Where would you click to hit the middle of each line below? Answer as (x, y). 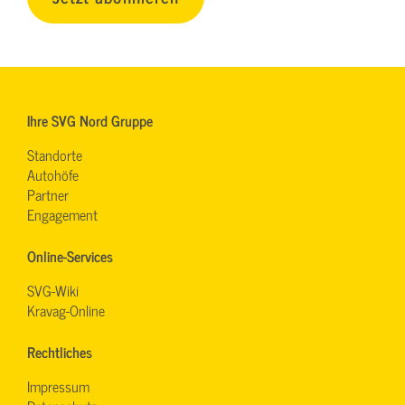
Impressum (58, 386)
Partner (48, 194)
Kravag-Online (66, 310)
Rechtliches (60, 351)
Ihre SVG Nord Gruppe (90, 120)
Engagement (62, 214)
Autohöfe (53, 174)
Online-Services (70, 255)
